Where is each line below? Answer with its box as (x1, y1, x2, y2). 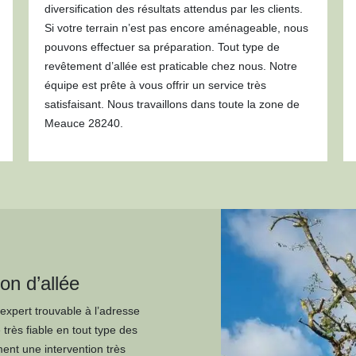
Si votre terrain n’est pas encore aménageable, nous (44, 21, 308, 34)
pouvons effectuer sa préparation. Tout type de (44, 41, 280, 53)
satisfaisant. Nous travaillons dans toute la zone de (44, 98, 300, 110)
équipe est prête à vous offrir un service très (44, 79, 266, 91)
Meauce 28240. (44, 117, 123, 130)
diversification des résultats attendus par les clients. (44, 2, 303, 15)
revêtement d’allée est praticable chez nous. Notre (44, 60, 297, 72)
